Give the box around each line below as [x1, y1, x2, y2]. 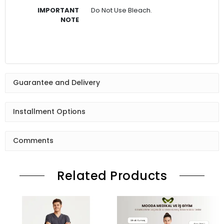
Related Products [57, 167, 167, 184]
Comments [13, 135, 53, 146]
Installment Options [13, 106, 85, 117]
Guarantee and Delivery [13, 77, 100, 88]
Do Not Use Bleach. [91, 5, 152, 15]
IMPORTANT [37, 5, 79, 15]
